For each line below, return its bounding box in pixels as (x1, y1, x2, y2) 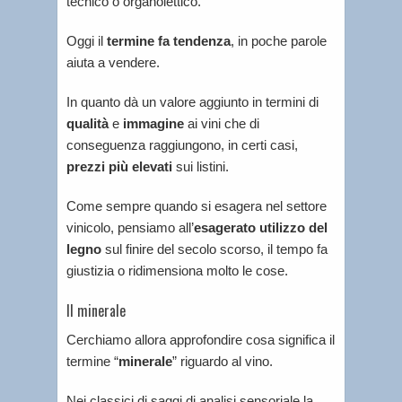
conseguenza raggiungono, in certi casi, (66, 136, 298, 153)
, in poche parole (231, 32, 327, 48)
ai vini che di (184, 115, 259, 131)
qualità (66, 115, 109, 131)
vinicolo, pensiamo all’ (66, 219, 194, 235)
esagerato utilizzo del (194, 219, 328, 235)
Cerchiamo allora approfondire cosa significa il (66, 332, 335, 348)
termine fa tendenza (107, 32, 231, 48)
